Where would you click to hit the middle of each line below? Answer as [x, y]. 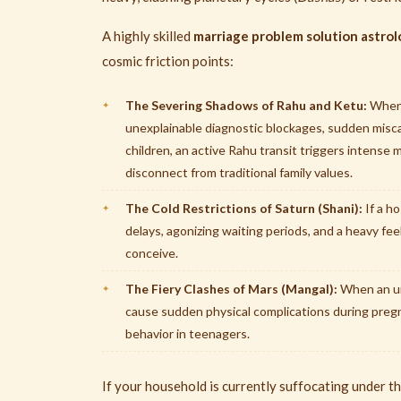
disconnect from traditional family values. [239, 173]
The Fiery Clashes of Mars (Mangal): [231, 289]
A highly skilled [148, 36]
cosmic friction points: [168, 61]
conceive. [152, 253]
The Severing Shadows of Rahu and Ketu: [246, 106]
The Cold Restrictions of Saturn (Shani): [244, 209]
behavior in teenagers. [188, 334]
